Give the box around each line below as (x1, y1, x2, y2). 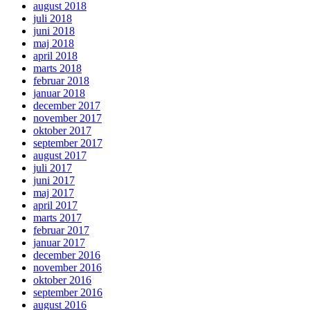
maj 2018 (33, 37, 74, 50)
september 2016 (33, 286, 102, 299)
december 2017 (33, 100, 100, 112)
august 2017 (33, 149, 86, 162)
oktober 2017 (33, 125, 91, 137)
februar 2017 (33, 224, 89, 237)
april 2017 (33, 199, 77, 212)
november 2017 (33, 112, 102, 125)
